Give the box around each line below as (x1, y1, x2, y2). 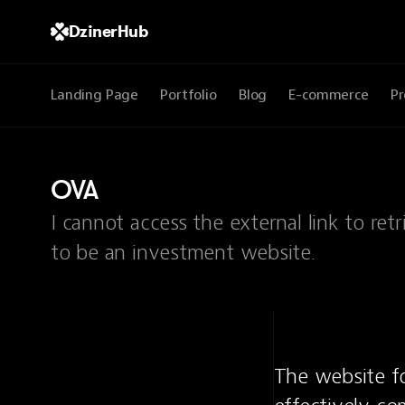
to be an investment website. (51, 239, 316, 266)
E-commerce (288, 86, 369, 104)
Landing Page (51, 86, 139, 104)
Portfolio (160, 86, 217, 104)
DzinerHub (69, 21, 148, 42)
